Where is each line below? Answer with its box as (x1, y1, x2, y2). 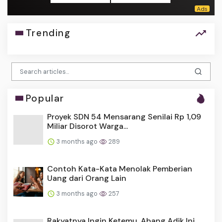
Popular (25, 92, 64, 105)
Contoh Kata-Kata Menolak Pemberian (47, 163, 192, 174)
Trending (25, 27, 71, 40)
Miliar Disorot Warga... (47, 120, 128, 131)
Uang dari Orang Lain (47, 172, 126, 183)
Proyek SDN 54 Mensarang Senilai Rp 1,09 (47, 111, 201, 122)
